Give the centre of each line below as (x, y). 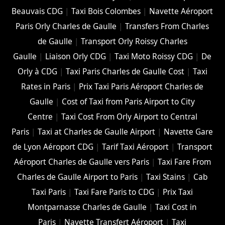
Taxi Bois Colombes (106, 12)
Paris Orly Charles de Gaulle (66, 27)
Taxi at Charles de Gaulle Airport (97, 132)
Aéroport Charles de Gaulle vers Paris (81, 162)
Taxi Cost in (176, 207)
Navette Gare (189, 132)
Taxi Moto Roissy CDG (154, 57)
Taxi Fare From (184, 162)
